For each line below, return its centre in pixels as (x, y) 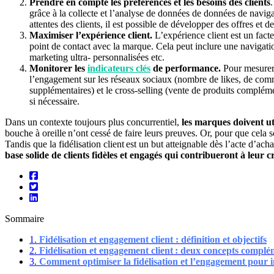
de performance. (186, 68)
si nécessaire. (54, 101)
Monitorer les (58, 68)
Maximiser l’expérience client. (91, 35)
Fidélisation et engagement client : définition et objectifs (153, 239)
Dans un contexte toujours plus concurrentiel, (93, 122)
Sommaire (24, 218)
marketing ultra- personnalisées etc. (97, 57)
